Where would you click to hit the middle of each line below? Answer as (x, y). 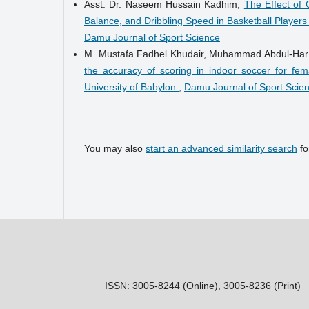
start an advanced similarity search (221, 148)
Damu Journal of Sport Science (152, 37)
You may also (115, 148)
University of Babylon (131, 87)
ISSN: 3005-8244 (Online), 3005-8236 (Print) (203, 285)
